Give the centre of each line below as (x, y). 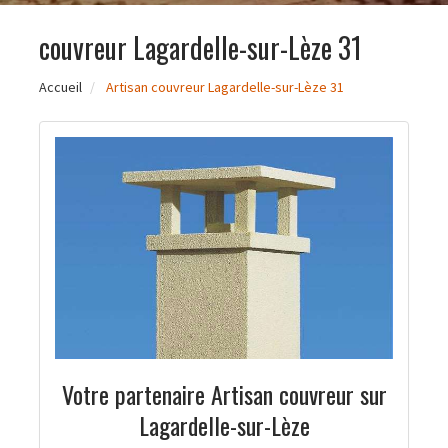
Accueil (60, 87)
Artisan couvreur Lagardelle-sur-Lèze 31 (225, 87)
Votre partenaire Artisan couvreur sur (224, 393)
